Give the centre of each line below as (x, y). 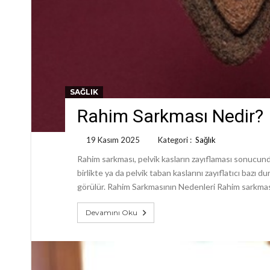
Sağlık (206, 140)
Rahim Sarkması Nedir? (170, 116)
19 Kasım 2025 (113, 140)
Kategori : (177, 140)
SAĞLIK (84, 92)
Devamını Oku (111, 212)
